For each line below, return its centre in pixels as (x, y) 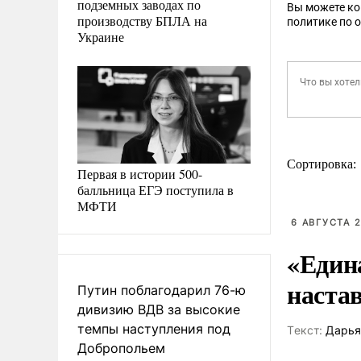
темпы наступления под (154, 328)
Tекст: (305, 330)
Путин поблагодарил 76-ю (162, 290)
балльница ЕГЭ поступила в (156, 189)
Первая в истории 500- (140, 173)
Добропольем (121, 348)
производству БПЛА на (142, 20)
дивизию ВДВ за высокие (159, 309)
